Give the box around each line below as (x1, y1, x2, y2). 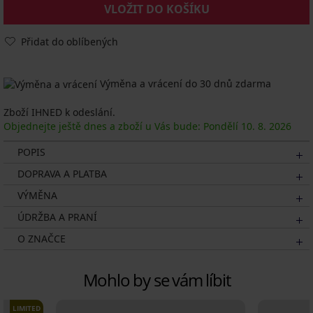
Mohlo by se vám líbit (82, 268, 231, 292)
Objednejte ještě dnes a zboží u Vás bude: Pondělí (3, 119, 241, 133)
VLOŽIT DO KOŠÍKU (103, 1, 210, 17)
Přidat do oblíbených (21, 35, 118, 48)
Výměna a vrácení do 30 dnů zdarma (97, 77, 271, 90)
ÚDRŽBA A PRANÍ (17, 210, 97, 224)
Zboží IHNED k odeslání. (3, 105, 115, 119)
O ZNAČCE (17, 232, 66, 246)
